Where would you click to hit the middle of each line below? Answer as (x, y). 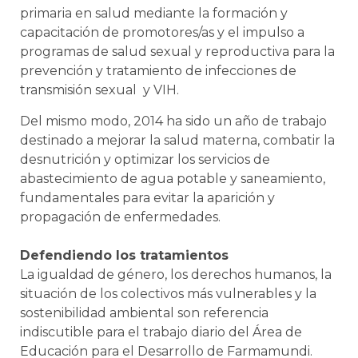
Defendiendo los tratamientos (124, 255)
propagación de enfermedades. (120, 217)
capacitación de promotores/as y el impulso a (162, 33)
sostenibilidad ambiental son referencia (144, 312)
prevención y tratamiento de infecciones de (158, 71)
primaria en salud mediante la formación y (154, 14)
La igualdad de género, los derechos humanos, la (176, 274)
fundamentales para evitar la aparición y (147, 197)
